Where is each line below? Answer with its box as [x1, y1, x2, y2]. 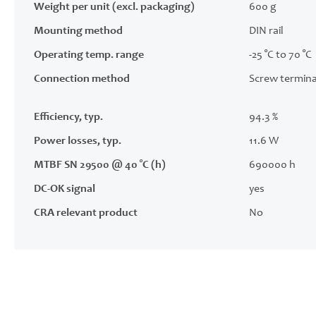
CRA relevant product [34, 207, 138, 219]
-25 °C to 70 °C [249, 49, 312, 61]
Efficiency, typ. [34, 111, 103, 123]
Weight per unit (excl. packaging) [34, 1, 195, 13]
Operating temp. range [34, 49, 144, 61]
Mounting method [34, 25, 123, 37]
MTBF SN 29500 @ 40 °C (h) [34, 159, 166, 171]
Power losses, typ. [34, 135, 121, 147]
